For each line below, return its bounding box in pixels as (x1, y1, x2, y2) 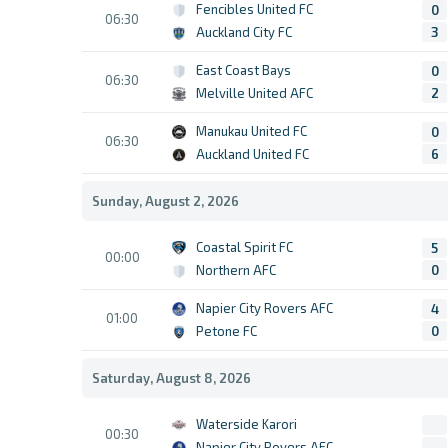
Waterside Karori (196, 416, 297, 432)
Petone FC (196, 323, 257, 339)
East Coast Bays (196, 62, 291, 78)
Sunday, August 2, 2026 (92, 193, 239, 209)
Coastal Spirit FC (196, 239, 293, 255)
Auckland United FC (196, 146, 309, 162)
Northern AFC (196, 262, 276, 278)
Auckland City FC (196, 24, 292, 40)
